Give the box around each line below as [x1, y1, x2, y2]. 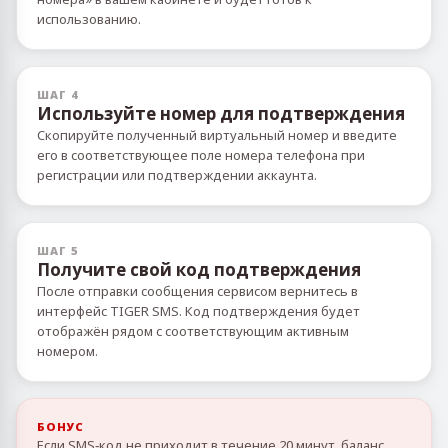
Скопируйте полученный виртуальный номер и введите [37, 126, 397, 144]
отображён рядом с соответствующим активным [37, 322, 349, 340]
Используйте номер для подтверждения [37, 102, 405, 125]
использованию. [37, 10, 141, 28]
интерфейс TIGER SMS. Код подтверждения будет [37, 302, 360, 320]
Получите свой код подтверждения [37, 258, 361, 281]
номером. [37, 342, 98, 360]
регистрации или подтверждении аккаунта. [37, 166, 317, 184]
